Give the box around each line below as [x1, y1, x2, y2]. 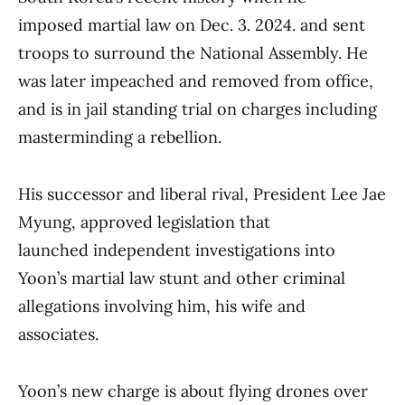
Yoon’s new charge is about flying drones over [18, 381, 368, 401]
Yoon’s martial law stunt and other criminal [18, 268, 345, 288]
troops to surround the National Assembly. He [18, 42, 368, 63]
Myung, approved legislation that [18, 212, 270, 232]
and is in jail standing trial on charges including [18, 99, 377, 119]
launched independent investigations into [18, 240, 335, 260]
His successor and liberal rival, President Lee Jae [18, 184, 386, 204]
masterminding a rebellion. [18, 127, 221, 147]
